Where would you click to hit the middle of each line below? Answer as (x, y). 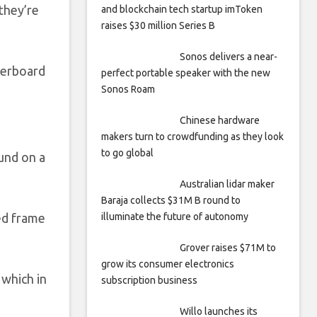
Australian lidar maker (227, 184)
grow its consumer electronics (168, 264)
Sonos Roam (128, 89)
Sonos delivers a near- (228, 57)
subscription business (149, 280)
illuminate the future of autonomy (175, 217)
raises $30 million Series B (158, 25)
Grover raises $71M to (227, 248)
